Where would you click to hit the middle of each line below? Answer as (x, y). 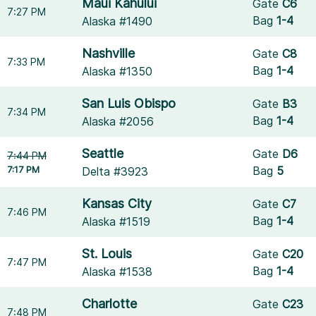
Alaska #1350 (117, 71)
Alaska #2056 (118, 121)
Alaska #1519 (116, 221)
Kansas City (117, 203)
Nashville (109, 53)
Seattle (103, 153)
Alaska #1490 (117, 21)
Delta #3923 (115, 171)
